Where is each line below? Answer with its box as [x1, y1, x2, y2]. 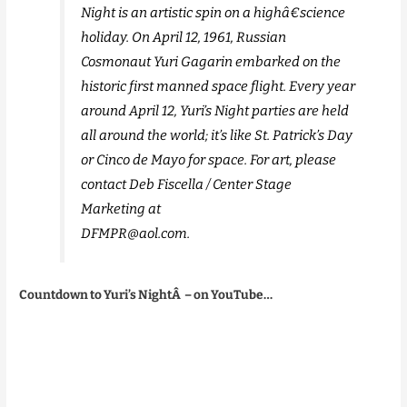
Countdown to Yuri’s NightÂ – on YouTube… [19, 286, 273, 303]
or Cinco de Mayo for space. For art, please [81, 152, 337, 169]
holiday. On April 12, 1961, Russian [81, 29, 287, 46]
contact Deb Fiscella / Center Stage [81, 176, 293, 194]
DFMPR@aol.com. [81, 225, 191, 243]
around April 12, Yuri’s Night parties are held [81, 103, 350, 120]
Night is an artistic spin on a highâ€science [81, 5, 346, 22]
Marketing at [81, 201, 162, 218]
